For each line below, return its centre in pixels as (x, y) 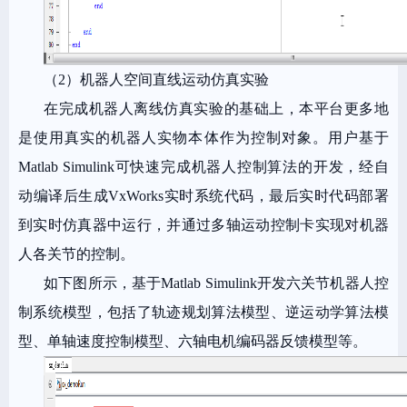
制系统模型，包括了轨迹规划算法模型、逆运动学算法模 (203, 313)
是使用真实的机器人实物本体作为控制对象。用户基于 (203, 138)
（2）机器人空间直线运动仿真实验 (156, 80)
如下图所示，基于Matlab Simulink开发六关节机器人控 (216, 283)
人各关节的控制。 (76, 254)
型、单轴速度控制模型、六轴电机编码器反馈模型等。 (193, 342)
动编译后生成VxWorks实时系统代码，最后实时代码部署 (203, 196)
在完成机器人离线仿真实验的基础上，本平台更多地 (216, 109)
